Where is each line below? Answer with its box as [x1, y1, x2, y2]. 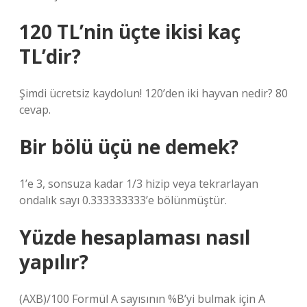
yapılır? [19, 249, 88, 275]
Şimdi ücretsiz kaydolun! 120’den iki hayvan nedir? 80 [19, 86, 288, 101]
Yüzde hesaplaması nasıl [19, 224, 250, 250]
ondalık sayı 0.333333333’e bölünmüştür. [19, 193, 227, 208]
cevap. [19, 102, 51, 117]
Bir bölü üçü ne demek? [19, 134, 238, 160]
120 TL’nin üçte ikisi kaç [19, 19, 241, 45]
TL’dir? [19, 43, 81, 69]
